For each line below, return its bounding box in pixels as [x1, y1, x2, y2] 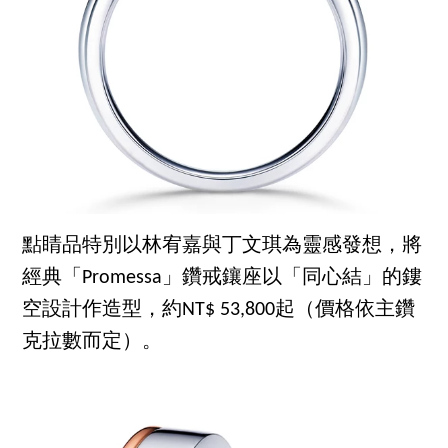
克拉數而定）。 [22, 331, 163, 352]
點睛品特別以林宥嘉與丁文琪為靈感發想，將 [22, 235, 423, 256]
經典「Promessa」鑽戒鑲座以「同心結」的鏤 [22, 267, 423, 288]
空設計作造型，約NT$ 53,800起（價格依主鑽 [22, 299, 416, 320]
